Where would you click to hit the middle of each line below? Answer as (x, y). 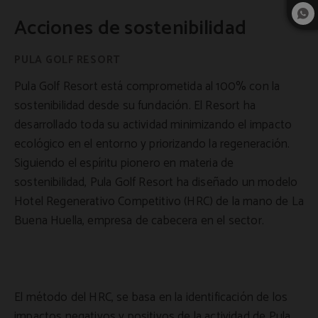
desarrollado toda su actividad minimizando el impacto (153, 125)
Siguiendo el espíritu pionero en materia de (124, 164)
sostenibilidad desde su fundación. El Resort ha (135, 106)
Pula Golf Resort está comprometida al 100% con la (147, 87)
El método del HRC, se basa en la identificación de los (151, 298)
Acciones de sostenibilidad (131, 29)
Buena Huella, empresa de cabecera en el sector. (139, 221)
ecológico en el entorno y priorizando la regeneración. (152, 144)
